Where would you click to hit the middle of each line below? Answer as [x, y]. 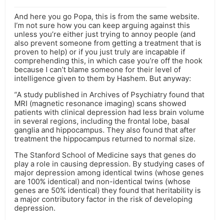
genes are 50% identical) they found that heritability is [108, 191]
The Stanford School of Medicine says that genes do [105, 155]
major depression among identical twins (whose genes [109, 173]
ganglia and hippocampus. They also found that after [105, 130]
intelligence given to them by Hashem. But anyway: [103, 79]
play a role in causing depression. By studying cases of [109, 164]
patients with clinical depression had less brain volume [109, 112]
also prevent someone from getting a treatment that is [108, 43]
